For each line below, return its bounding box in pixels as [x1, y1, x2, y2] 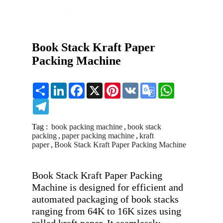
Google [156, 82, 180, 91]
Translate [156, 90, 185, 99]
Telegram [49, 98, 78, 107]
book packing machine [51, 122, 122, 131]
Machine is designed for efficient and [32, 182, 183, 193]
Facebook [85, 82, 115, 91]
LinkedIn [67, 82, 96, 91]
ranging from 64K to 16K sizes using [32, 206, 181, 217]
